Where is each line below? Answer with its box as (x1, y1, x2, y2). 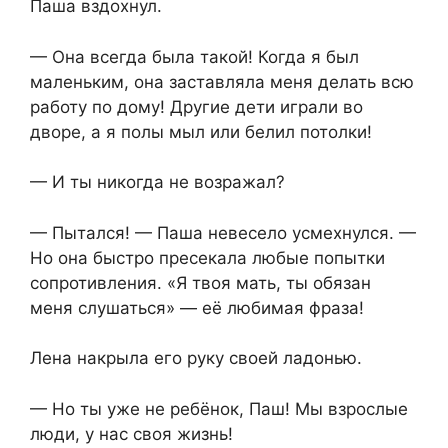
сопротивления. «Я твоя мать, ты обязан (30, 272, 371, 293)
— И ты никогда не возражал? (30, 172, 285, 193)
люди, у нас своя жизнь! (30, 423, 233, 444)
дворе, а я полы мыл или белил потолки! (30, 121, 372, 142)
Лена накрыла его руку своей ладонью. (30, 348, 362, 369)
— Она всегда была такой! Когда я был (30, 46, 359, 67)
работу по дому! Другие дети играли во (30, 96, 363, 117)
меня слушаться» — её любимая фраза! (30, 297, 364, 318)
